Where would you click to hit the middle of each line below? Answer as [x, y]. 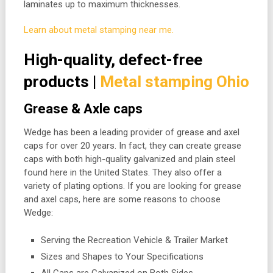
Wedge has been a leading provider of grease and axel [131, 133]
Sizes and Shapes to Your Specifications [122, 256]
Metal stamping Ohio [174, 82]
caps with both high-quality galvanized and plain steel [129, 159]
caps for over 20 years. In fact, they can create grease [132, 146]
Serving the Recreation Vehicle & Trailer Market [135, 240]
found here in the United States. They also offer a [122, 173]
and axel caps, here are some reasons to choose [122, 200]
